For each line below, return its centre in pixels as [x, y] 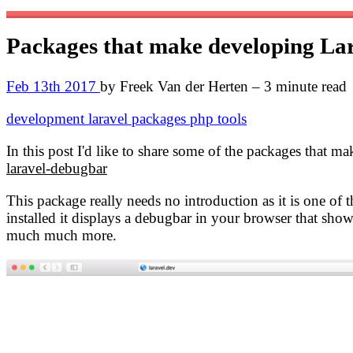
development [47, 118]
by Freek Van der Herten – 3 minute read [223, 86]
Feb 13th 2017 [53, 86]
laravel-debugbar [57, 168]
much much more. [61, 235]
